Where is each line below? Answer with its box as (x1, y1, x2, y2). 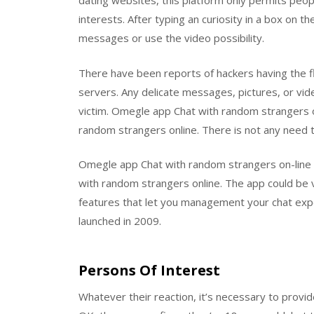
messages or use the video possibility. (78, 31, 264, 46)
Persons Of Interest (78, 260, 220, 280)
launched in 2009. (78, 214, 161, 228)
